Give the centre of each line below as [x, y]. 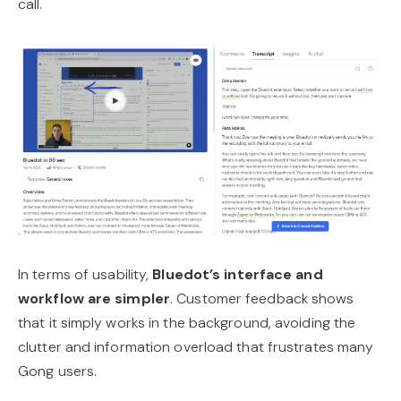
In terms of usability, [85, 275]
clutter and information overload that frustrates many [196, 347]
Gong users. [58, 371]
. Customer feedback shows [262, 299]
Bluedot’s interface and [238, 275]
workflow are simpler [94, 299]
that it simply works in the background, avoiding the [187, 323]
